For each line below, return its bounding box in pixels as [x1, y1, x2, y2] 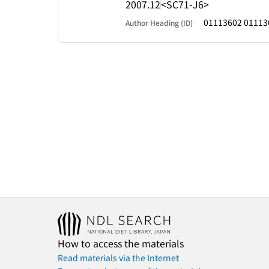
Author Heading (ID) [125, 17, 193, 28]
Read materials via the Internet [58, 252, 179, 264]
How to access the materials [58, 236, 184, 250]
